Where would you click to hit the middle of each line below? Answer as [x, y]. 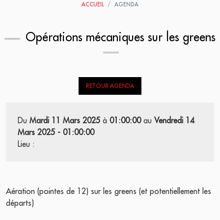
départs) [20, 203]
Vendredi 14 [174, 121]
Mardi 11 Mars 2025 [65, 121]
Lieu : [26, 144]
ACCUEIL [93, 5]
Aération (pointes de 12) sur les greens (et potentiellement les [109, 191]
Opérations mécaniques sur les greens [119, 37]
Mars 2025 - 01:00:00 [56, 132]
